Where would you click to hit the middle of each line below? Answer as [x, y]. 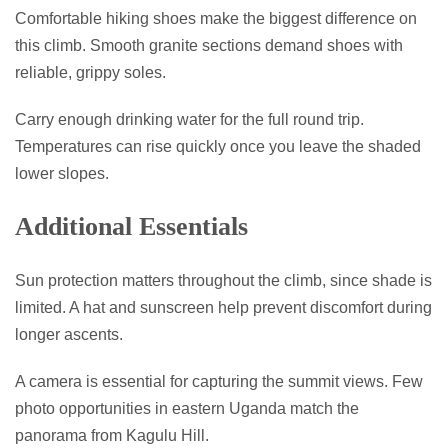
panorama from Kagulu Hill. [112, 435]
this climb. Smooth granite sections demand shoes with [209, 45]
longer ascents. [69, 334]
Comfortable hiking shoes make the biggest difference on [216, 18]
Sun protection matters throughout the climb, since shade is [223, 280]
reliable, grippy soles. [90, 72]
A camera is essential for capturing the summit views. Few [219, 381]
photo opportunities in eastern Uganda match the [187, 408]
